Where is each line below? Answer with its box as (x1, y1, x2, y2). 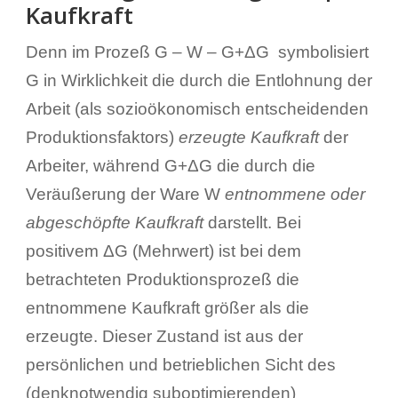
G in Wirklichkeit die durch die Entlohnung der (25, 70, 372, 90)
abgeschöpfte (25, 212, 131, 232)
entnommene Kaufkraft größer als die (25, 298, 309, 317)
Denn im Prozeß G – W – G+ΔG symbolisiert (25, 42, 369, 61)
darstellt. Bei (207, 212, 301, 232)
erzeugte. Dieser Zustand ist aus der (25, 326, 303, 346)
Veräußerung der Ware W (25, 184, 225, 203)
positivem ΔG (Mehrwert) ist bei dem (25, 241, 301, 260)
